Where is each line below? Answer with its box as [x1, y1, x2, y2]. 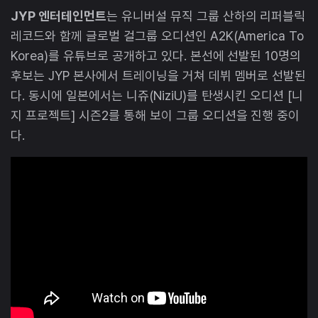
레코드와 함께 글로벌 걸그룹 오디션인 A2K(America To [11, 28, 305, 43]
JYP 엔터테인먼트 [11, 8, 106, 23]
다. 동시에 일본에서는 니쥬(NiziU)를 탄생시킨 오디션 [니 [11, 87, 304, 103]
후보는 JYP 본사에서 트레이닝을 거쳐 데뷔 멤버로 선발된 [11, 67, 307, 83]
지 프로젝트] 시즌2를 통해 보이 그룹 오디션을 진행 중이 [11, 107, 300, 123]
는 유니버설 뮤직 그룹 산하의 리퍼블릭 [106, 8, 306, 23]
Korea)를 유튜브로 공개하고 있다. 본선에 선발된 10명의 [11, 48, 302, 63]
